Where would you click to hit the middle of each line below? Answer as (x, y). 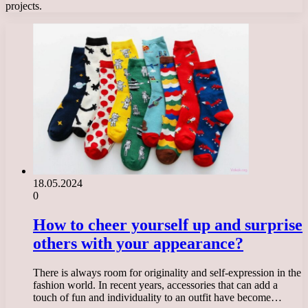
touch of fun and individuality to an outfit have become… (157, 297)
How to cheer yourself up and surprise (168, 224)
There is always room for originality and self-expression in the (167, 272)
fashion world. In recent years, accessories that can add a (155, 285)
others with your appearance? (138, 243)
